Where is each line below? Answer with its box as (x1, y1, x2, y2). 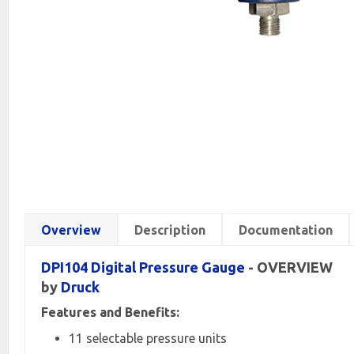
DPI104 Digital (41, 259, 139, 275)
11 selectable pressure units (69, 331, 227, 345)
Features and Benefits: (41, 305, 179, 319)
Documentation (239, 223, 333, 237)
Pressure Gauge (139, 259, 245, 275)
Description (134, 223, 205, 237)
